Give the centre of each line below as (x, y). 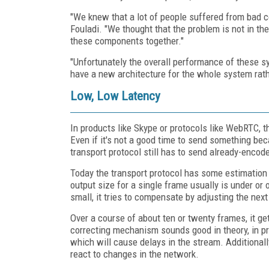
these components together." (128, 41)
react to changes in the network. (134, 254)
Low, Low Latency (115, 96)
